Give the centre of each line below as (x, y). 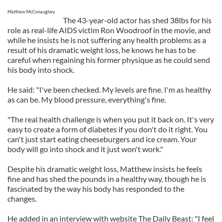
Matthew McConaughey (31, 12)
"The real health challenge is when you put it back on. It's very (111, 119)
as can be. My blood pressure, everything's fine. (87, 99)
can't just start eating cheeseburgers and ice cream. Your (102, 139)
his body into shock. (41, 70)
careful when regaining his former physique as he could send (109, 60)
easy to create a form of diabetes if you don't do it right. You (108, 129)
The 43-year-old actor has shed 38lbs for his (137, 20)
